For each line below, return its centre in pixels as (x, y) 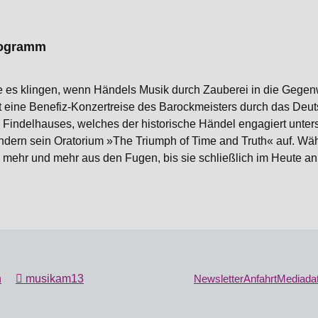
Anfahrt (260, 279)
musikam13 (53, 279)
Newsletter (219, 279)
